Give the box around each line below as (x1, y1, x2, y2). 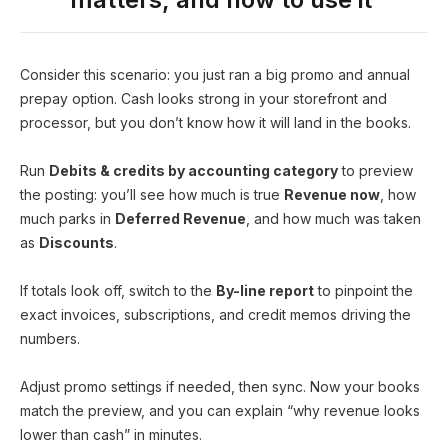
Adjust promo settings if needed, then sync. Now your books (20, 378, 420, 395)
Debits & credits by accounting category (49, 162, 338, 179)
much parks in (20, 210, 115, 227)
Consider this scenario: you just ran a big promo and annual (20, 66, 410, 83)
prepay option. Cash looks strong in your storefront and (20, 90, 387, 107)
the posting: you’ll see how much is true (20, 186, 284, 203)
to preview (338, 162, 413, 179)
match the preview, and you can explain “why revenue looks (20, 402, 420, 419)
